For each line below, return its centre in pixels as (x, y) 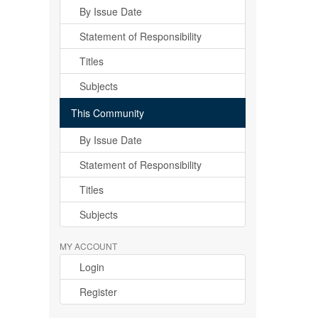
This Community (107, 113)
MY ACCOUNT (88, 246)
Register (98, 292)
